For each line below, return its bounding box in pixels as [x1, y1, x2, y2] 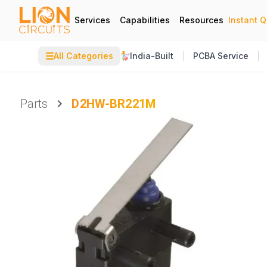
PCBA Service [193, 51, 249, 61]
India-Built [130, 51, 173, 61]
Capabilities [120, 14, 170, 25]
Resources [179, 14, 223, 25]
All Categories [54, 51, 113, 61]
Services [74, 14, 110, 25]
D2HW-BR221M [72, 97, 156, 111]
